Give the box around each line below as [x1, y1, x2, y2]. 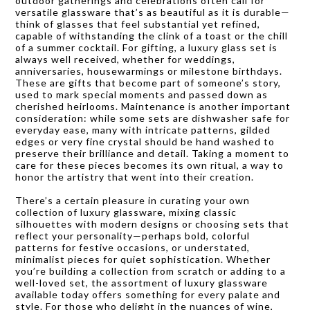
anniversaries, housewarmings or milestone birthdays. [15, 64, 282, 77]
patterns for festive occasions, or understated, [15, 241, 250, 253]
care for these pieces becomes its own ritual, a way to [15, 158, 284, 171]
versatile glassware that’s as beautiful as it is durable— [15, 6, 290, 18]
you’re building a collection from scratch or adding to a [15, 264, 286, 277]
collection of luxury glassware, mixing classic [15, 206, 237, 218]
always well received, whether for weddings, [15, 53, 235, 65]
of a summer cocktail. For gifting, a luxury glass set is [15, 41, 277, 53]
